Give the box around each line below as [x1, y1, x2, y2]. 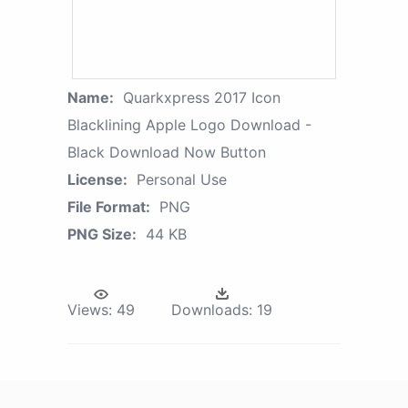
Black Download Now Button [67, 142, 266, 161]
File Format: [67, 197, 150, 216]
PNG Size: [67, 224, 137, 243]
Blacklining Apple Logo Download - [67, 115, 311, 134]
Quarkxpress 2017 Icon [123, 87, 280, 107]
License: [67, 169, 127, 189]
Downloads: [171, 300, 252, 319]
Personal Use [137, 169, 227, 189]
